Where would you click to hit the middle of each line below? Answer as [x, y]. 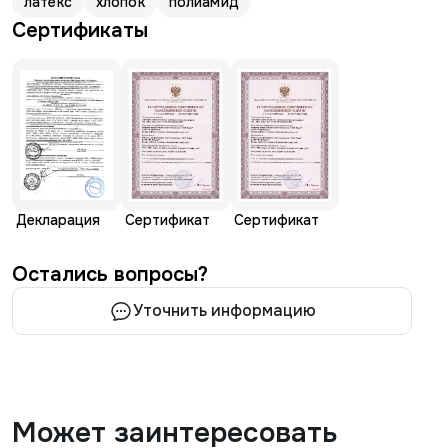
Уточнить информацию [224, 310]
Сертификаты [80, 30]
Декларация [58, 220]
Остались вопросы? [110, 274]
